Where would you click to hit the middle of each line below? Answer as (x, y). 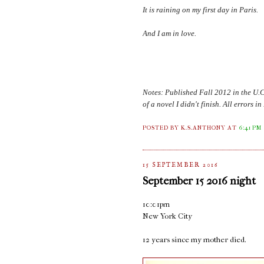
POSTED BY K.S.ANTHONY (185, 128)
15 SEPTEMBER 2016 (181, 166)
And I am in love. (170, 34)
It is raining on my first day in (191, 10)
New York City (167, 216)
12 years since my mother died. (194, 239)
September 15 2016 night (199, 181)
